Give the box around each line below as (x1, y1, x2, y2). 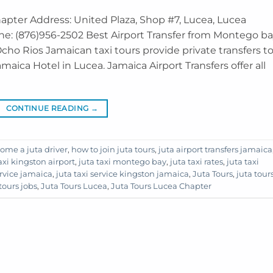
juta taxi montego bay (79, 157, 166, 167)
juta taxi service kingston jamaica (56, 169, 189, 179)
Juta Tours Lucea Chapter (111, 182, 211, 191)
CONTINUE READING (5, 103, 91, 113)
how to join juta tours (71, 145, 155, 155)
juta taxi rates (170, 157, 223, 167)
